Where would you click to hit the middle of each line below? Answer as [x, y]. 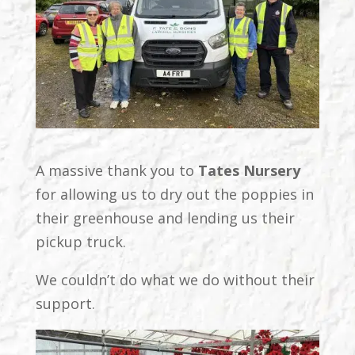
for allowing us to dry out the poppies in [174, 194]
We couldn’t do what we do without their [175, 279]
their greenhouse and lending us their [165, 218]
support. [65, 303]
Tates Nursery [249, 170]
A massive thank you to [116, 170]
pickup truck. [80, 241]
